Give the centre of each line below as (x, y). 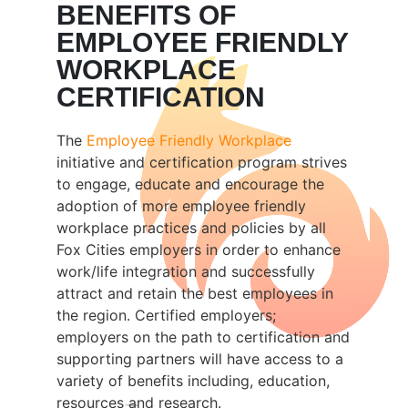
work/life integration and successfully (186, 271)
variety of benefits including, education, (194, 380)
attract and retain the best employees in (195, 293)
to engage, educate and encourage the (191, 184)
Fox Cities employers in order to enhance (199, 249)
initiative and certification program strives (202, 162)
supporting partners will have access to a (200, 358)
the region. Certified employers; (167, 315)
